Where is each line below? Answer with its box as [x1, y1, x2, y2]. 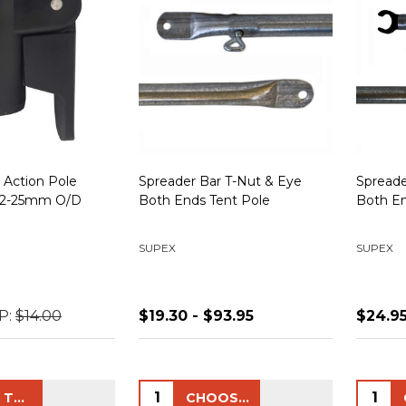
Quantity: [140, 382, 208, 401]
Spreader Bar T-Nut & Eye [139, 172, 302, 189]
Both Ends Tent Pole [139, 191, 270, 208]
